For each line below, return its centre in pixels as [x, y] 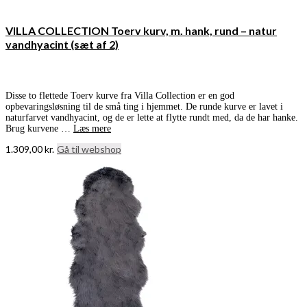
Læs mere [92, 128]
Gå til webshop [89, 149]
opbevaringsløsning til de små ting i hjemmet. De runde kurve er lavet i [144, 106]
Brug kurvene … [39, 128]
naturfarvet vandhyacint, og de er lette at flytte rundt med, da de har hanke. [152, 117]
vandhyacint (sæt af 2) [62, 44]
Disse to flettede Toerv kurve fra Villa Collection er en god [120, 95]
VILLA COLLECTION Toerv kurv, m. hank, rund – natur [141, 30]
